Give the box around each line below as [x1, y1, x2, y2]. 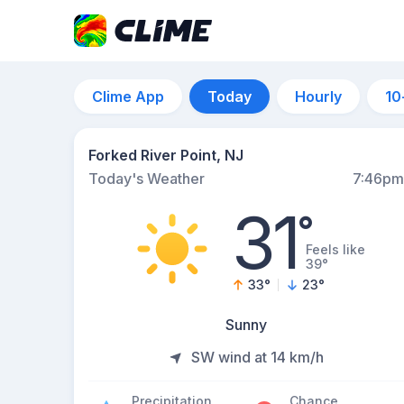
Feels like [305, 242, 365, 257]
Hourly [295, 87, 342, 106]
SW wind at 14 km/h [190, 348, 324, 366]
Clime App [92, 87, 164, 106]
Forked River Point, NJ [88, 146, 243, 164]
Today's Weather [88, 170, 205, 188]
